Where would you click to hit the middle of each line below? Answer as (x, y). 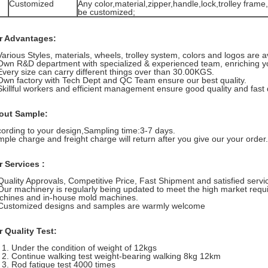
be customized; (106, 12)
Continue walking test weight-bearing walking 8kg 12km (116, 256)
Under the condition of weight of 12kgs (84, 248)
